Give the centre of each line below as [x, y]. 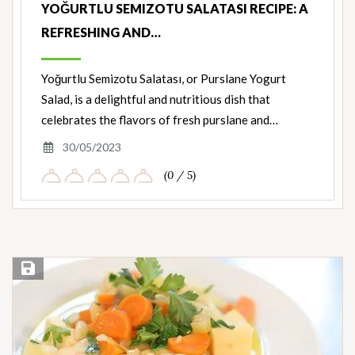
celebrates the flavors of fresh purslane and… [160, 120]
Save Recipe [48, 269]
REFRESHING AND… [101, 32]
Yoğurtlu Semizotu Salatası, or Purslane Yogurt [164, 79]
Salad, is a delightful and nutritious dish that [156, 99]
